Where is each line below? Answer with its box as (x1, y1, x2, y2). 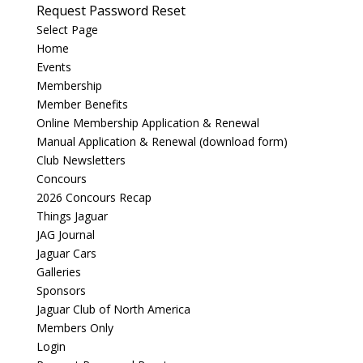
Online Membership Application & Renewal (36, 115, 259, 131)
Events (36, 59, 71, 75)
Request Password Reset (36, 2, 186, 20)
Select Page (36, 22, 98, 38)
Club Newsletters (36, 152, 126, 169)
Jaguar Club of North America (36, 301, 190, 318)
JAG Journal (36, 227, 95, 243)
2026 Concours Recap (36, 190, 152, 206)
